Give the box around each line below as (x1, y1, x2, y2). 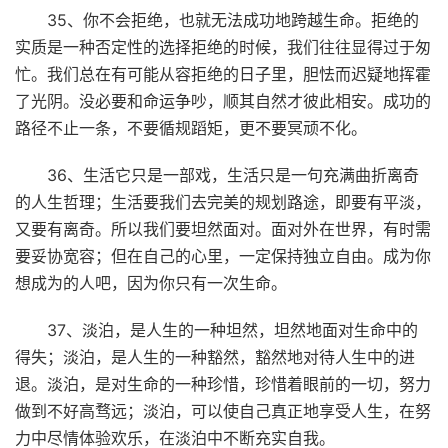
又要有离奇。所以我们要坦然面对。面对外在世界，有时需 (15, 218, 431, 239)
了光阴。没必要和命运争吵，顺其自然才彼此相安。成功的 (15, 90, 431, 111)
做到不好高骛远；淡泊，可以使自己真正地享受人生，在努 (15, 400, 431, 421)
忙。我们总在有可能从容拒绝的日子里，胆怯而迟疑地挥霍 (15, 63, 431, 84)
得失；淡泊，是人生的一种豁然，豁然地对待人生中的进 (15, 346, 415, 367)
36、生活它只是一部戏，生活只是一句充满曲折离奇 (47, 164, 419, 185)
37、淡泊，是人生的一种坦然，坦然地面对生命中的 (47, 319, 418, 340)
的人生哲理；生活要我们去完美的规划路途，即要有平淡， (15, 191, 431, 212)
